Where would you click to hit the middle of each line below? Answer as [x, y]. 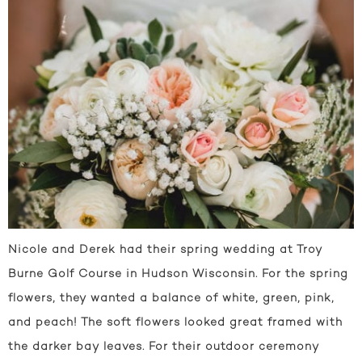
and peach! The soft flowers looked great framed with [175, 322]
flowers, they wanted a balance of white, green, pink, [171, 298]
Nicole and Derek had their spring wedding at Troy [165, 250]
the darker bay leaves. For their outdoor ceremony [164, 347]
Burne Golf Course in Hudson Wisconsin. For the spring [178, 274]
